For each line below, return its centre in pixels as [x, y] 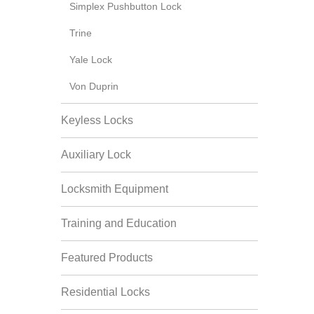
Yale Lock [91, 60]
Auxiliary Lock [96, 155]
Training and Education [119, 223]
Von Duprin [94, 86]
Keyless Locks [97, 120]
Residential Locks [105, 292]
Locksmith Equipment [115, 189]
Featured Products [107, 258]
